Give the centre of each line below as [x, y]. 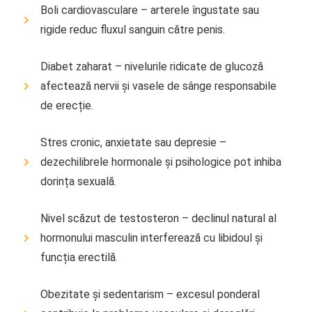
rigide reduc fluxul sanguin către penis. [133, 29]
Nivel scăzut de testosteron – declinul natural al [158, 218]
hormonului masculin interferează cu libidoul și [151, 237]
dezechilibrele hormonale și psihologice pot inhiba [161, 162]
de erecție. [67, 105]
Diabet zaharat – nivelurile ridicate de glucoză [152, 66]
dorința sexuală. [78, 181]
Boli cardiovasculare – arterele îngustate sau [150, 10]
